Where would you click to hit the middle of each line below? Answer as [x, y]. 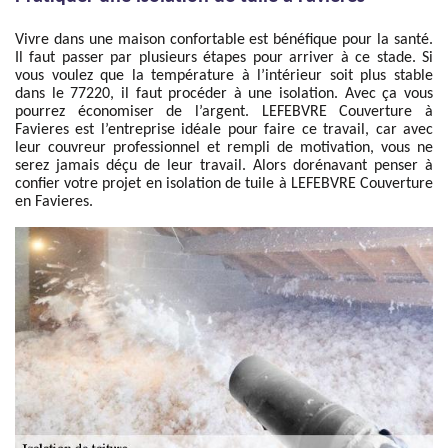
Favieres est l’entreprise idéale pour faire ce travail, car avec [224, 130]
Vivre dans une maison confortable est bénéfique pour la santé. [224, 40]
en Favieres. [54, 202]
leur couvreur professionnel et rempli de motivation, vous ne [224, 148]
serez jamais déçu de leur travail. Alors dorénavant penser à [224, 166]
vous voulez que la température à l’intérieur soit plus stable [224, 76]
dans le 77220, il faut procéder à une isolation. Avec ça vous [224, 94]
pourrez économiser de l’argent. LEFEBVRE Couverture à [224, 112]
